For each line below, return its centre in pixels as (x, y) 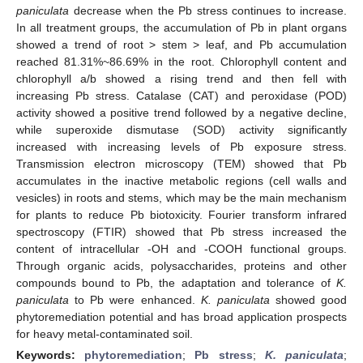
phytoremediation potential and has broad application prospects (181, 316)
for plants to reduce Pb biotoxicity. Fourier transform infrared (181, 214)
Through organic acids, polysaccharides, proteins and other (181, 265)
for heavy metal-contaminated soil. (105, 333)
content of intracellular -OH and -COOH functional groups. (181, 248)
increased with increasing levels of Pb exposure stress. (181, 146)
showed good (308, 299)
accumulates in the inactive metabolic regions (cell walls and (181, 180)
